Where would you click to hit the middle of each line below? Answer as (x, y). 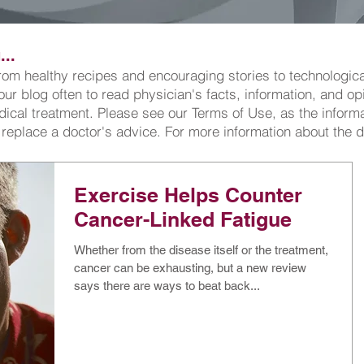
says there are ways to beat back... (167, 286)
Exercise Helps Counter (188, 195)
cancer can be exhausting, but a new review (190, 268)
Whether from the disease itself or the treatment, (201, 250)
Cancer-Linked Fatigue (183, 219)
